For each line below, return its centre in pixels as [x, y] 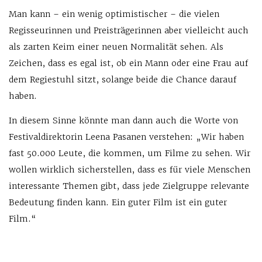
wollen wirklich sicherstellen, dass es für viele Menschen [130, 169]
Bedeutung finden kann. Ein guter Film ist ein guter [118, 202]
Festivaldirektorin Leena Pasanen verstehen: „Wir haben [126, 137]
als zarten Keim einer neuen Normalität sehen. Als [116, 46]
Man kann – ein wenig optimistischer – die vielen [114, 14]
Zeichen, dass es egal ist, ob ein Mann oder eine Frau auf [128, 63]
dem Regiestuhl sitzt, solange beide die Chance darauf [123, 79]
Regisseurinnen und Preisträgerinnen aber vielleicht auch [129, 30]
